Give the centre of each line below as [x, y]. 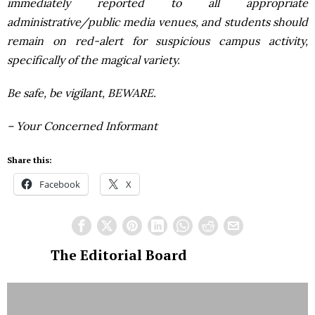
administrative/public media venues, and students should [157, 22]
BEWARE [130, 93]
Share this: [30, 160]
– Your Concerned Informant [82, 126]
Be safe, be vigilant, [57, 93]
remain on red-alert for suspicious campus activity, [157, 41]
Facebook [60, 184]
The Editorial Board [118, 255]
